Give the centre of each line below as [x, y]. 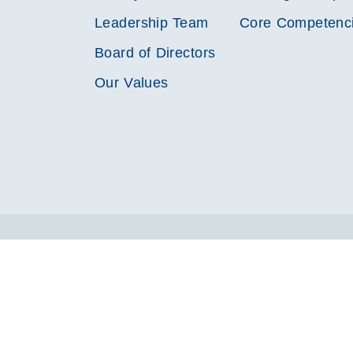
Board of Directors [155, 53]
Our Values [132, 83]
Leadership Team [152, 23]
